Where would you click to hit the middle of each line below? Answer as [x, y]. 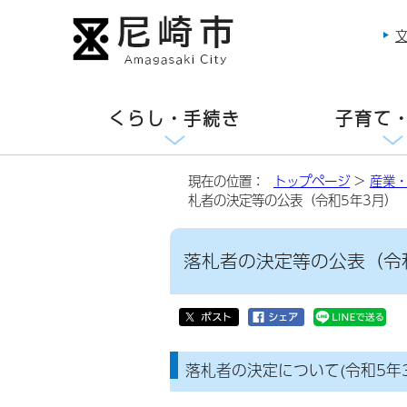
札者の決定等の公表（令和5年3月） [293, 200]
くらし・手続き [174, 119]
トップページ [312, 181]
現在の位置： [231, 181]
